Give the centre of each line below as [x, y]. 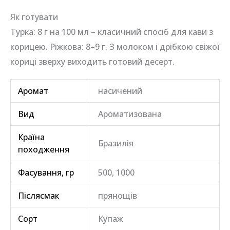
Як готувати [34, 17]
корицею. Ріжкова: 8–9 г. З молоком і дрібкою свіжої [115, 46]
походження [44, 149]
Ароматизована [130, 114]
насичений [120, 91]
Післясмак [39, 195]
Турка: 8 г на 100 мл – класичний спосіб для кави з [112, 32]
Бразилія [116, 143]
